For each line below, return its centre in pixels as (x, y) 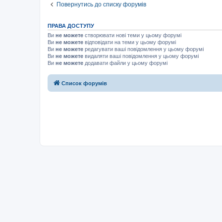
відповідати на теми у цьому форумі (130, 42)
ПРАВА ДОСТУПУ (71, 26)
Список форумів (84, 83)
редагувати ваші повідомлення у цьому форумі (143, 49)
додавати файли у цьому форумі (125, 63)
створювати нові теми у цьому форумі (132, 35)
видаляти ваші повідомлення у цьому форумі (141, 56)
